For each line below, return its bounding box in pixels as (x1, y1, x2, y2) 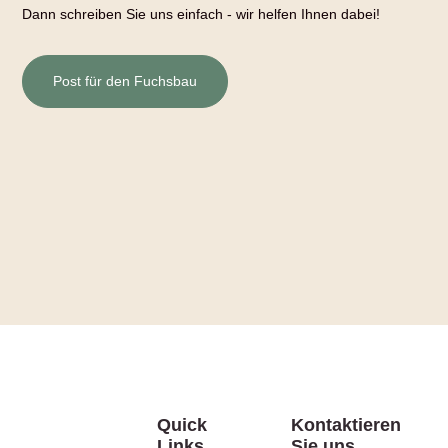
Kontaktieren (291, 414, 402, 435)
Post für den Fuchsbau (53, 73, 198, 89)
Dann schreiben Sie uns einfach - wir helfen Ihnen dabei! (22, 6, 381, 22)
